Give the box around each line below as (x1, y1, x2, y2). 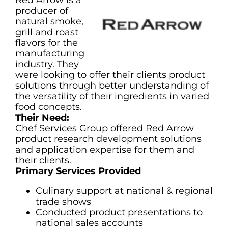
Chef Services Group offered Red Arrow (15, 123, 194, 134)
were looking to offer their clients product (15, 69, 205, 80)
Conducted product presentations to (36, 207, 203, 218)
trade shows (36, 196, 91, 207)
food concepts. (15, 101, 82, 112)
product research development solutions (15, 133, 202, 145)
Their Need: (15, 112, 69, 123)
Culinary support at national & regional (36, 185, 213, 196)
